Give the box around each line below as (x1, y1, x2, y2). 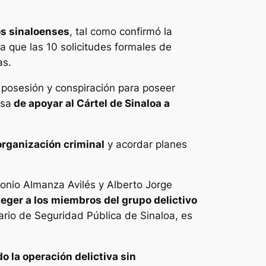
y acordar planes (104, 138, 187, 150)
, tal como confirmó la (69, 26, 172, 38)
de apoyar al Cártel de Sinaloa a (11, 97, 170, 109)
